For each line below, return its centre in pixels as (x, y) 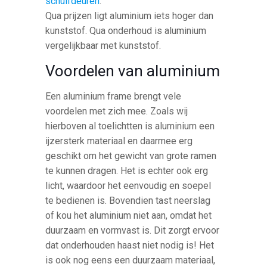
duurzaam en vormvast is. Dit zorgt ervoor (133, 230)
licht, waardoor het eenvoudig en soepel (128, 185)
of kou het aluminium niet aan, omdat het (129, 215)
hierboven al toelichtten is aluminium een (130, 126)
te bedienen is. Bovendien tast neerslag (128, 200)
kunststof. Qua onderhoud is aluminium (126, 30)
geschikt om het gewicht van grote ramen (131, 156)
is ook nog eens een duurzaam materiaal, (131, 260)
